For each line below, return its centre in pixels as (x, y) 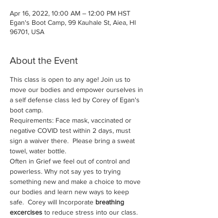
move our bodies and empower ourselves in (77, 90)
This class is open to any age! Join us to (71, 79)
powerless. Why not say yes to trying (66, 171)
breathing (111, 202)
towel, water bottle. (38, 151)
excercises (26, 212)
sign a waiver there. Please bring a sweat (73, 141)
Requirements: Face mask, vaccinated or (72, 120)
